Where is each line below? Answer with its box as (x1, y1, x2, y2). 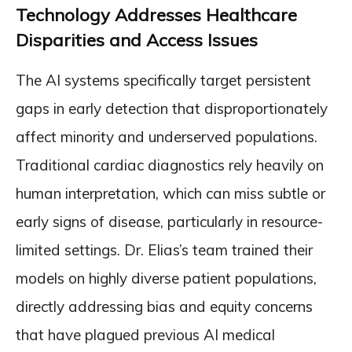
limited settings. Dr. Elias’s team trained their (16, 240, 313, 259)
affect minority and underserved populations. (16, 127, 317, 146)
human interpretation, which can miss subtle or (16, 184, 325, 203)
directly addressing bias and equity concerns (16, 297, 313, 316)
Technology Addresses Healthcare (16, 4, 297, 26)
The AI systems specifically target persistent (16, 71, 311, 90)
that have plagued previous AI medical (16, 325, 275, 344)
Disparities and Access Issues (16, 29, 258, 51)
